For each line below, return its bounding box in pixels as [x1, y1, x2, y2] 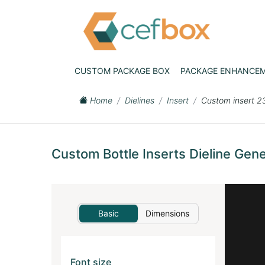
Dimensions [145, 208, 189, 218]
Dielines [125, 95, 154, 105]
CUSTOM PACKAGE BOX [74, 65, 170, 76]
